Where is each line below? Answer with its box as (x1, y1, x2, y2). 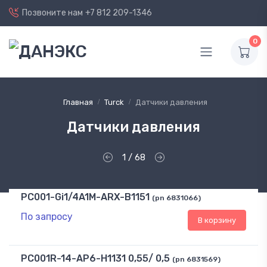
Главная (63, 98, 93, 107)
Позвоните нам (22, 7, 83, 18)
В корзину (198, 216, 236, 225)
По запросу (21, 211, 73, 223)
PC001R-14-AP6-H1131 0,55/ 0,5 (21, 253, 170, 265)
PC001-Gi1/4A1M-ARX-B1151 (21, 191, 150, 203)
